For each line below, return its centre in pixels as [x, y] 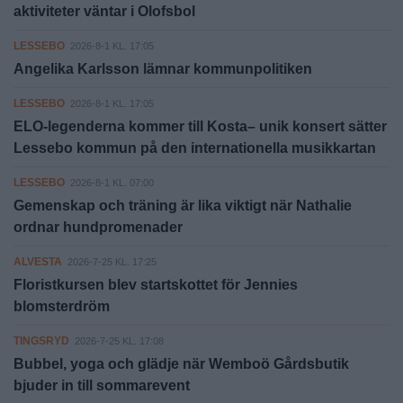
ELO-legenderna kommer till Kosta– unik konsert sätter [200, 127]
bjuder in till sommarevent [102, 386]
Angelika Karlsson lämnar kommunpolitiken [163, 69]
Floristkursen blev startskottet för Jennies [156, 285]
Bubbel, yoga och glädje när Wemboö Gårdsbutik [181, 364]
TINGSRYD [41, 341]
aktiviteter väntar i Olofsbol [104, 12]
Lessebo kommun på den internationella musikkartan [195, 148]
